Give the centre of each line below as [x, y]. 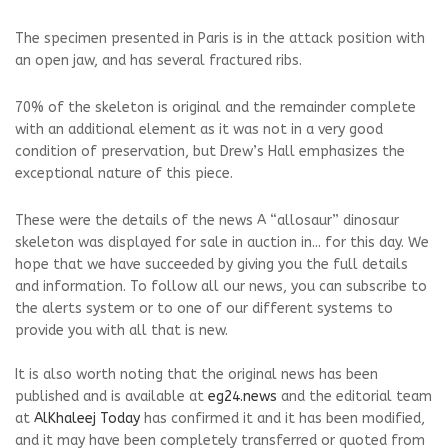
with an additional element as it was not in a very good [199, 129]
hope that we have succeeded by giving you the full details [211, 264]
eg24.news [242, 396]
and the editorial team [354, 396]
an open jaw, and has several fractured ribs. [158, 60]
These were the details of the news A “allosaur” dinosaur [207, 220]
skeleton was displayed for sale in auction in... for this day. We [222, 242]
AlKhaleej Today [87, 418]
